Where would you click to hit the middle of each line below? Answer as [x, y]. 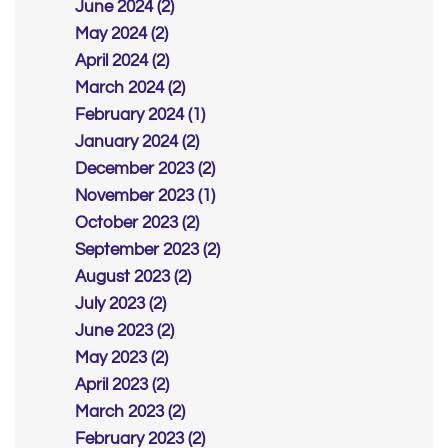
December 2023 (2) [145, 169]
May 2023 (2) [121, 358]
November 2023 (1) [145, 196]
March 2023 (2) [130, 412]
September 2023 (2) [147, 250]
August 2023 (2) [133, 277]
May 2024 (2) [121, 34]
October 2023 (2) [137, 223]
